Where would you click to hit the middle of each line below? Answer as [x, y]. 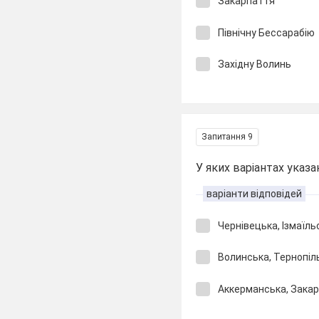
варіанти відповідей [255, 193]
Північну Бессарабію [267, 32]
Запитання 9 [228, 136]
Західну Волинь [255, 64]
